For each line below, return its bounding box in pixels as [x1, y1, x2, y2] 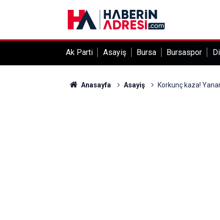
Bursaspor [166, 48, 202, 57]
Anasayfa [79, 81, 111, 89]
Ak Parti [65, 48, 93, 57]
